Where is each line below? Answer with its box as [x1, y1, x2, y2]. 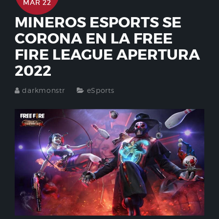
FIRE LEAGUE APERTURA [15, 45, 200, 64]
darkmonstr [22, 86, 65, 94]
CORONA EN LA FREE [15, 29, 173, 48]
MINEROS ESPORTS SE [15, 13, 181, 32]
